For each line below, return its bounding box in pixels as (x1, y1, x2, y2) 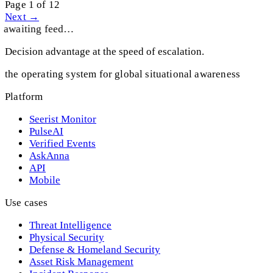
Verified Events (29, 138, 96, 150)
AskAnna (29, 150, 69, 162)
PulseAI (29, 126, 63, 138)
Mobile (29, 174, 60, 186)
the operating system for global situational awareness (5, 68, 241, 80)
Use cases (5, 197, 48, 209)
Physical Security (29, 232, 104, 244)
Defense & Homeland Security (29, 244, 160, 256)
